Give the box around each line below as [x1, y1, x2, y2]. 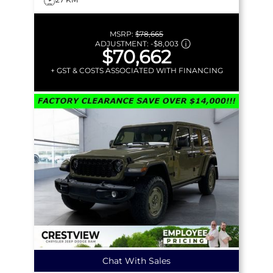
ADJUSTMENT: [94, 38, 151, 48]
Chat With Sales [102, 255, 171, 266]
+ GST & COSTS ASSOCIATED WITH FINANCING [50, 65, 223, 75]
